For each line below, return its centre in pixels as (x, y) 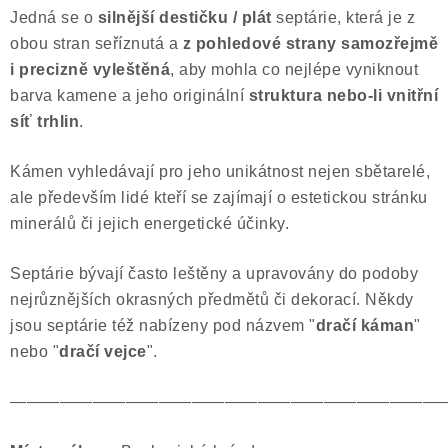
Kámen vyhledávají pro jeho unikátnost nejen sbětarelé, (220, 171)
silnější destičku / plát (184, 17)
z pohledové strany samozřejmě (310, 43)
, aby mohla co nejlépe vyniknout (294, 69)
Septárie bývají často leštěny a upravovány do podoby (214, 273)
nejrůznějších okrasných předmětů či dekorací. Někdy (212, 299)
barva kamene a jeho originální (127, 95)
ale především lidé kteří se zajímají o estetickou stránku (219, 197)
